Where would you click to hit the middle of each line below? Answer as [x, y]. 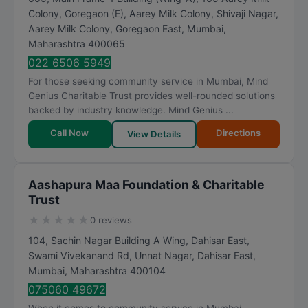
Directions [239, 133]
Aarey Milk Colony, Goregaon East [105, 29]
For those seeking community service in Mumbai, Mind [148, 81]
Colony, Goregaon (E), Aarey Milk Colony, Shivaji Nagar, [153, 13]
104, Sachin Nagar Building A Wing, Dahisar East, [139, 240]
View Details [154, 134]
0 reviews [111, 220]
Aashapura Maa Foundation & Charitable [146, 185]
